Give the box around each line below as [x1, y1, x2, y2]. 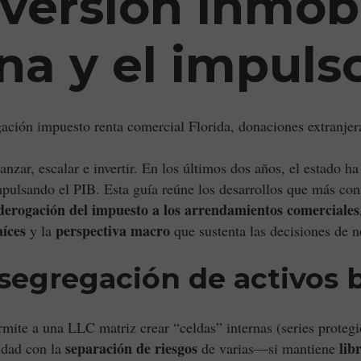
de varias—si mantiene [197, 338, 339, 358]
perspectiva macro [56, 220, 170, 241]
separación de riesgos [65, 338, 197, 359]
